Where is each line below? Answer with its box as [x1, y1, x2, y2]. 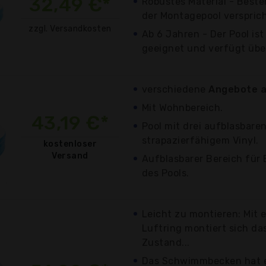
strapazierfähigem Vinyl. [142, 134, 259, 146]
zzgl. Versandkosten [28, 23, 112, 34]
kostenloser [43, 138, 97, 149]
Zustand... [142, 236, 190, 248]
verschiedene [142, 83, 209, 95]
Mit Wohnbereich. [142, 102, 223, 113]
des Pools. [142, 167, 189, 179]
